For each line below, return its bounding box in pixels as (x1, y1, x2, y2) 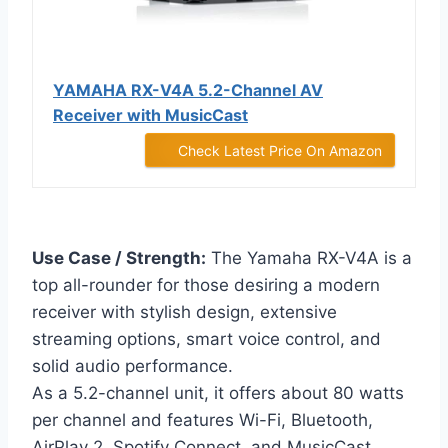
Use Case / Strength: (32, 248, 206, 269)
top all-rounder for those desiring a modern (32, 275, 380, 296)
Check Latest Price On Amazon (178, 142, 382, 160)
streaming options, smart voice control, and (32, 329, 381, 350)
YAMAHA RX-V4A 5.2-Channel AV (53, 80, 323, 101)
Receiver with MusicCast (53, 105, 248, 126)
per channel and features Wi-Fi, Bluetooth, (32, 410, 373, 431)
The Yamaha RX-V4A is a (206, 248, 412, 269)
